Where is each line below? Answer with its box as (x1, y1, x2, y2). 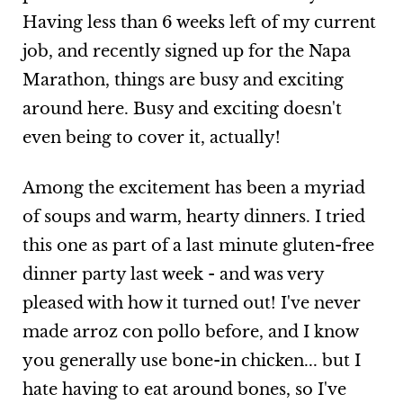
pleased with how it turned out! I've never (22, 293, 361, 314)
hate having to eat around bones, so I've (22, 380, 346, 400)
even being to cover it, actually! (22, 128, 281, 148)
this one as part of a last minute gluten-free (22, 236, 374, 256)
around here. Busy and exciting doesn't (22, 99, 342, 120)
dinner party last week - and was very (22, 264, 324, 285)
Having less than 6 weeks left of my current (22, 13, 376, 33)
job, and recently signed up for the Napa (22, 41, 351, 62)
